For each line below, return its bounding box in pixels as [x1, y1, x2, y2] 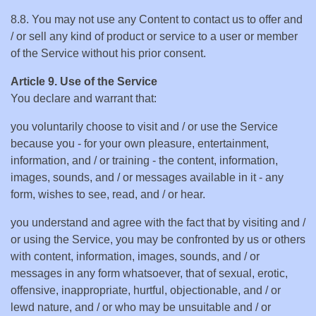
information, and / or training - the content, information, [11, 154, 278, 166]
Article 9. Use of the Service [11, 75, 157, 87]
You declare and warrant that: [11, 92, 157, 104]
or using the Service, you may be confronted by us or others [11, 233, 305, 245]
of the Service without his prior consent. [11, 47, 206, 59]
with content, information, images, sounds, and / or [11, 250, 260, 262]
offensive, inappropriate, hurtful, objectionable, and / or [11, 284, 281, 296]
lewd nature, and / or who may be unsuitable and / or [11, 301, 271, 313]
